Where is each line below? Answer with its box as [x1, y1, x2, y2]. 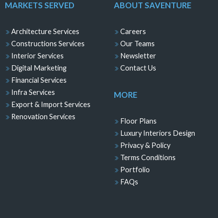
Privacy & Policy [119, 141, 170, 149]
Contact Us [119, 63, 156, 72]
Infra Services [10, 88, 55, 96]
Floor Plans [119, 116, 157, 125]
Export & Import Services [10, 100, 91, 109]
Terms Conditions [119, 153, 176, 162]
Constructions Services [10, 39, 85, 48]
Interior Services [10, 51, 64, 60]
